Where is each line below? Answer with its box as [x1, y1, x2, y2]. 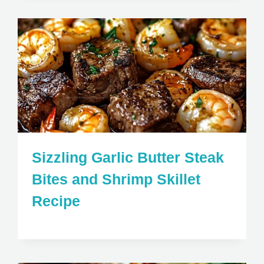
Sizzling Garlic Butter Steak [32, 148, 225, 166]
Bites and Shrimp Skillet [32, 170, 201, 187]
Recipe [32, 192, 81, 209]
